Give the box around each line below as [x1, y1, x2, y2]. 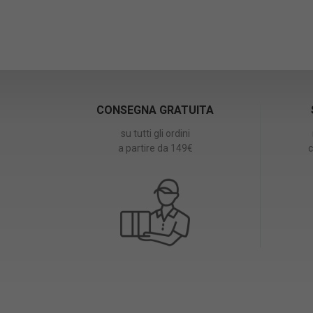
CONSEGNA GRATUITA [96, 103, 214, 117]
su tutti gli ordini [120, 128, 190, 140]
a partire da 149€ [117, 143, 193, 154]
